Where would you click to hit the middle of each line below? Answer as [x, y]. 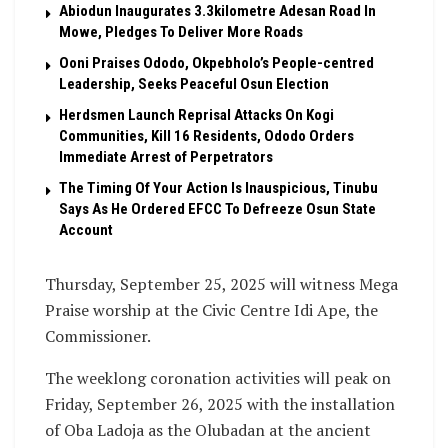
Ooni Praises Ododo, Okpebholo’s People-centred [216, 63]
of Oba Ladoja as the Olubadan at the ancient [208, 430]
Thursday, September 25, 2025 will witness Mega [221, 284]
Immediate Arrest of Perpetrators [166, 157]
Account [86, 230]
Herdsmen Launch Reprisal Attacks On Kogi [196, 115]
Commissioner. [98, 336]
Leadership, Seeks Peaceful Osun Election [194, 84]
